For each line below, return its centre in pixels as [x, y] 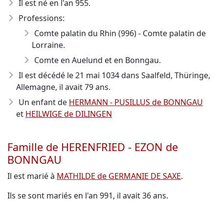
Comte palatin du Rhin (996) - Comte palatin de [120, 33]
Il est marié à [32, 176]
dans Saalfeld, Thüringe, [165, 75]
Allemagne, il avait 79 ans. [63, 87]
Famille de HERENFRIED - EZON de [93, 147]
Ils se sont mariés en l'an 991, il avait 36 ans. [88, 196]
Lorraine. [48, 45]
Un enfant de [44, 102]
